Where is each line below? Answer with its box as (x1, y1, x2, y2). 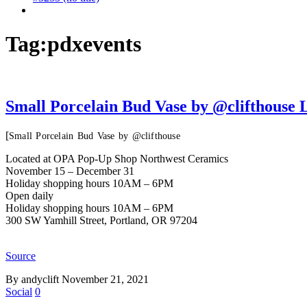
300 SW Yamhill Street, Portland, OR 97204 (5, 214, 197, 227)
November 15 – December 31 (5, 165, 134, 177)
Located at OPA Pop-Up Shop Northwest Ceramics (5, 153, 228, 165)
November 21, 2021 (62, 273, 149, 286)
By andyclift (5, 273, 62, 286)
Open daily (5, 190, 53, 202)
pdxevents (47, 31, 141, 56)
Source (5, 250, 36, 262)
